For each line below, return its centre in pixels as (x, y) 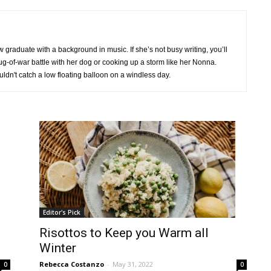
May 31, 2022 (133, 264)
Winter (58, 248)
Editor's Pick (62, 212)
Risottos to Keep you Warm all (124, 233)
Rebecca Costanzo (72, 264)
